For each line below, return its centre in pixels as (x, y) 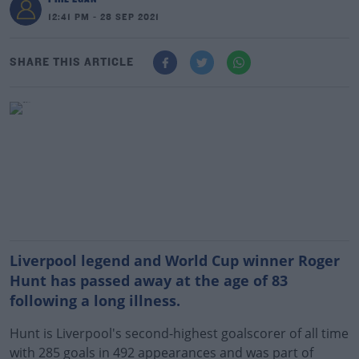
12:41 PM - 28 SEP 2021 (104, 18)
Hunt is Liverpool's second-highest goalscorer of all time (179, 333)
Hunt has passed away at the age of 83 (149, 280)
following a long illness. (97, 301)
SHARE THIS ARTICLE (72, 63)
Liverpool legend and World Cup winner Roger (175, 260)
